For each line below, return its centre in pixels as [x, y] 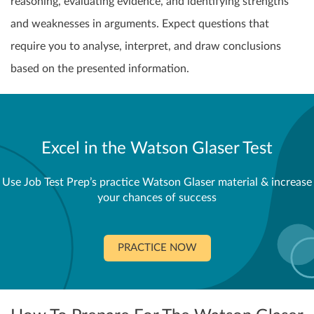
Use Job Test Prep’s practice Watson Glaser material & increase [157, 183]
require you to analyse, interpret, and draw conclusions [146, 47]
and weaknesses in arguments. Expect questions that [140, 24]
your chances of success [157, 198]
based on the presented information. [100, 69]
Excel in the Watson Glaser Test [157, 149]
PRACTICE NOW [157, 248]
